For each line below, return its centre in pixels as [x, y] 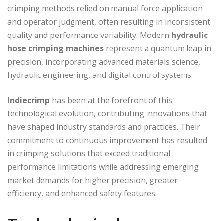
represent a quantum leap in [157, 48]
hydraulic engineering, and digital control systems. [100, 75]
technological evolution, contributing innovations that [107, 113]
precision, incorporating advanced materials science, [104, 61]
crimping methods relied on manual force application [105, 8]
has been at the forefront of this [111, 100]
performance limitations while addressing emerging [103, 166]
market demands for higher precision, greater [92, 180]
